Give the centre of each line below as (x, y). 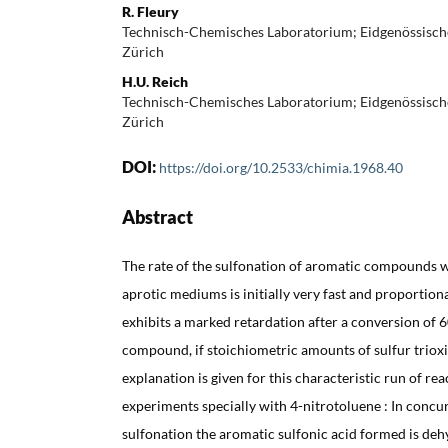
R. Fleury (150, 11)
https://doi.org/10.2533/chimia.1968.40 (281, 167)
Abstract (157, 216)
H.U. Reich (155, 81)
